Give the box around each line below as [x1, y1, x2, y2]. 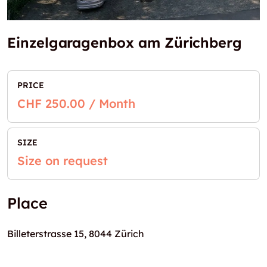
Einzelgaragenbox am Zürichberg [7, 34, 243, 51]
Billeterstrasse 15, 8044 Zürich [7, 228, 144, 240]
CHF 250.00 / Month [17, 96, 135, 111]
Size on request [17, 153, 108, 168]
